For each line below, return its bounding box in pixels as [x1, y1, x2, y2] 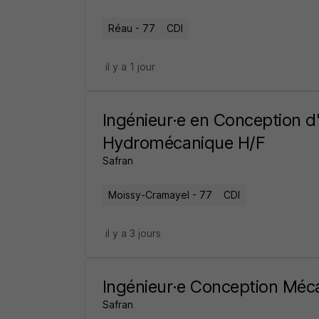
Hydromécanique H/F [102, 132, 266, 153]
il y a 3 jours [105, 227, 161, 239]
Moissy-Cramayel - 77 [108, 189, 212, 201]
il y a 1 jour [105, 61, 155, 73]
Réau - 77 [108, 22, 155, 34]
